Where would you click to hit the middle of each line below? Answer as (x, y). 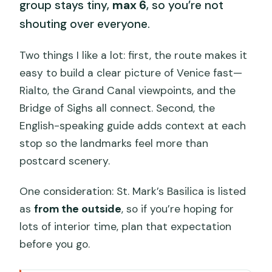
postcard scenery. (65, 161)
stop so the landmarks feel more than (114, 144)
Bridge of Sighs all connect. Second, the (117, 108)
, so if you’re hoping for (178, 209)
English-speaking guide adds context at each (133, 126)
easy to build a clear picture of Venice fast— (131, 73)
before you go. (55, 244)
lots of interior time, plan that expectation (126, 227)
